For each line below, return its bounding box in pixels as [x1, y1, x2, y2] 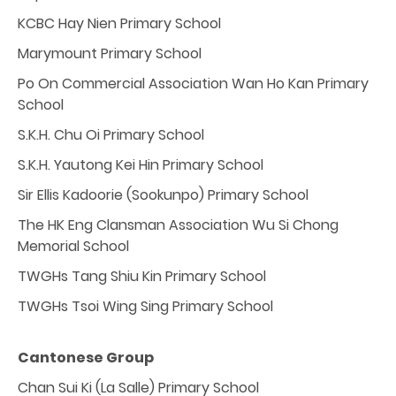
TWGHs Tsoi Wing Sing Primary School [18, 295, 273, 316]
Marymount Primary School [18, 42, 202, 64]
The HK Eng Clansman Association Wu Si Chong [18, 214, 339, 235]
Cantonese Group [18, 346, 154, 368]
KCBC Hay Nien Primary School [18, 12, 221, 34]
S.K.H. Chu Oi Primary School [18, 124, 204, 145]
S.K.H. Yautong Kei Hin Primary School [18, 154, 263, 175]
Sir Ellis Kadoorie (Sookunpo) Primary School [18, 184, 308, 205]
